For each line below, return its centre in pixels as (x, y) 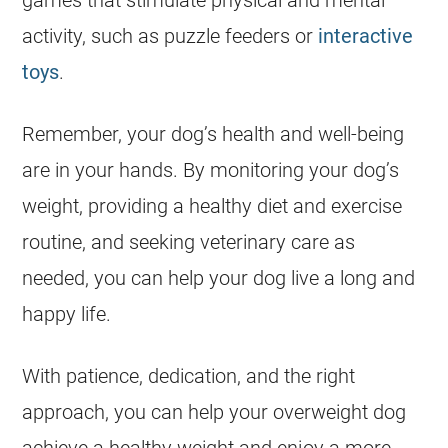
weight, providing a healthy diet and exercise (212, 206)
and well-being (340, 134)
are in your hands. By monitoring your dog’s (211, 170)
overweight (321, 412)
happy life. (67, 314)
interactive (366, 36)
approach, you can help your (148, 412)
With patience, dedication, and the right (189, 376)
